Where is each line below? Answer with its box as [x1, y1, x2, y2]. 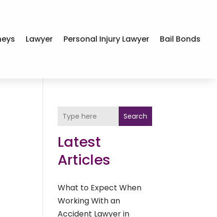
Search [123, 111, 147, 121]
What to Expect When [58, 182, 142, 194]
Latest [58, 132, 101, 152]
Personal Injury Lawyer [63, 33, 150, 45]
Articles [58, 150, 111, 170]
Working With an [58, 195, 121, 207]
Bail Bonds [160, 33, 201, 45]
